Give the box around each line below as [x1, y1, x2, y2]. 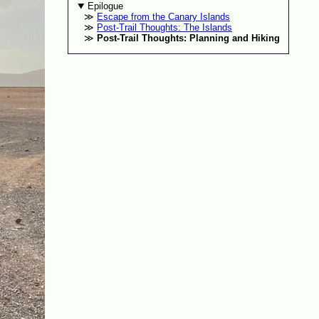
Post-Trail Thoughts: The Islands [96, 22, 232, 33]
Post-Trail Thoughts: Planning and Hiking [96, 33, 280, 44]
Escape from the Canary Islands [96, 11, 230, 23]
